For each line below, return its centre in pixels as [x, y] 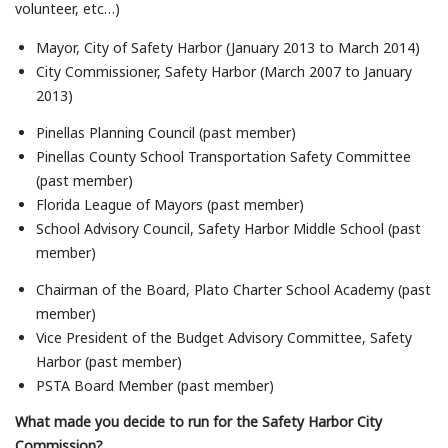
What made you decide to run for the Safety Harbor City [198, 422]
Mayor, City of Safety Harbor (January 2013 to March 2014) [227, 48]
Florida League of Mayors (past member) [169, 205]
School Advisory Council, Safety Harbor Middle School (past [228, 229]
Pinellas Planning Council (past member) [165, 133]
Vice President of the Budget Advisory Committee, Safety [223, 337]
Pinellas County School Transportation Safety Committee [223, 157]
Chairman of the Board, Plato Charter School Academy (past [233, 289]
